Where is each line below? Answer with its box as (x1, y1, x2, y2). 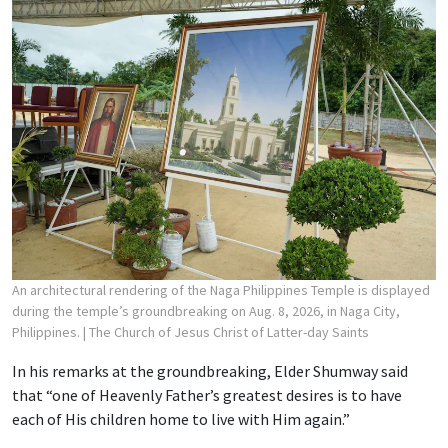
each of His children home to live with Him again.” (12, 408, 350, 429)
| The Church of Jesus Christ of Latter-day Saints (83, 322, 369, 341)
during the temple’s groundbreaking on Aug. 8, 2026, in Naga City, (12, 301, 400, 320)
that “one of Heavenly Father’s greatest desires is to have (12, 384, 402, 405)
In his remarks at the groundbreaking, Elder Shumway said (12, 360, 408, 381)
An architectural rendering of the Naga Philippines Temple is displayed (12, 280, 430, 299)
